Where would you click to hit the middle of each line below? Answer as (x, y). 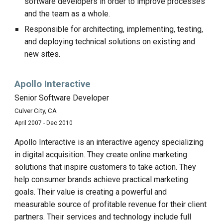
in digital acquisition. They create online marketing (101, 155)
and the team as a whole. (67, 14)
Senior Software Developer (62, 98)
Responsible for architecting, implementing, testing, (114, 29)
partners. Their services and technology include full (103, 217)
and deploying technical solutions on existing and (110, 42)
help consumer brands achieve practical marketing (102, 179)
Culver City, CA (36, 111)
